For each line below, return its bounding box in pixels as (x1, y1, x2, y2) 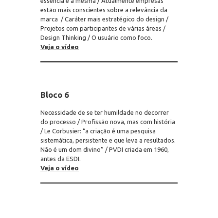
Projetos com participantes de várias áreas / (40, 25, 165, 32)
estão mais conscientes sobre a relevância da (40, 6, 167, 13)
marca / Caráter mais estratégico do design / (40, 16, 168, 22)
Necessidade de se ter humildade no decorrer (40, 109, 169, 116)
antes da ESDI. (40, 155, 81, 162)
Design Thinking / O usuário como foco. (40, 34, 152, 41)
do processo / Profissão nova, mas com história (40, 118, 175, 125)
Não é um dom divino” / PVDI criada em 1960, (40, 146, 169, 153)
